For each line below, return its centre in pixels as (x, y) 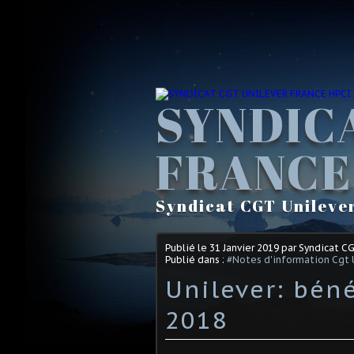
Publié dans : (196, 259)
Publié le (187, 247)
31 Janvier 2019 (244, 247)
